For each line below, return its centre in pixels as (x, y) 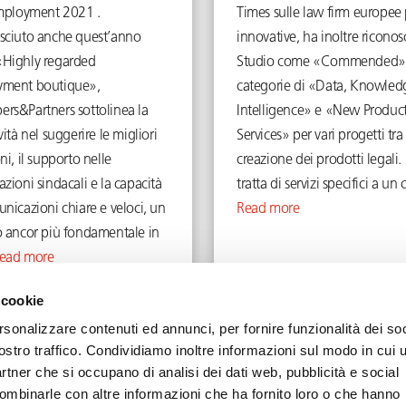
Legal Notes (262, 394)
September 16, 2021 (342, 294)
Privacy (129, 394)
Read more (268, 209)
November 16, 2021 (64, 294)
